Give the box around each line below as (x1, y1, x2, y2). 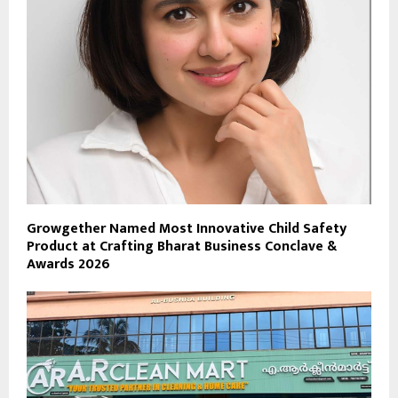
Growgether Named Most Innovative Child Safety (27, 216, 346, 241)
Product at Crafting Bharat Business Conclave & (27, 234, 337, 259)
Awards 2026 (27, 251, 110, 276)
